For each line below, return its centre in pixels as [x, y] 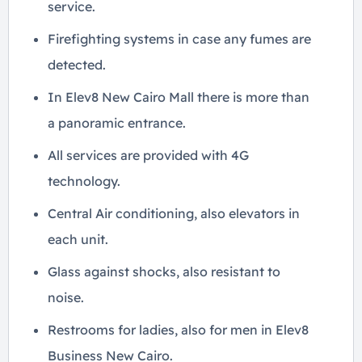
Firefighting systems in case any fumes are [179, 39]
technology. [84, 181]
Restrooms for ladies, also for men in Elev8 [178, 330]
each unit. [78, 239]
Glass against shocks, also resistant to [164, 271]
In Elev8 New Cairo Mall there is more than [179, 97]
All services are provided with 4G [148, 155]
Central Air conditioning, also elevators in [174, 213]
